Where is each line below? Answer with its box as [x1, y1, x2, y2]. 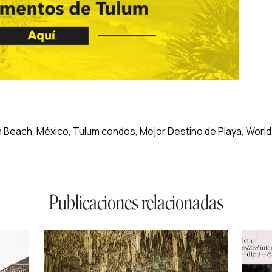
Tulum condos [73, 124, 135, 138]
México [36, 124, 69, 138]
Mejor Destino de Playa [140, 124, 242, 138]
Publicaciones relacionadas [49, 191, 223, 214]
